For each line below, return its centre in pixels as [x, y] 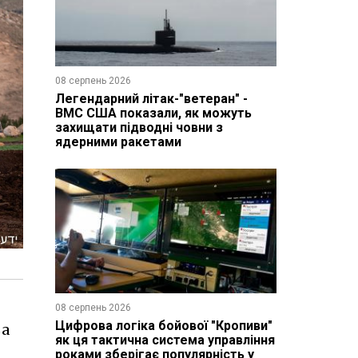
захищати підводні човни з [139, 127]
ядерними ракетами [118, 141]
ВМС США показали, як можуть [153, 113]
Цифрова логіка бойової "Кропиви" [163, 325]
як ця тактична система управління [165, 340]
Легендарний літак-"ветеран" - [151, 98]
